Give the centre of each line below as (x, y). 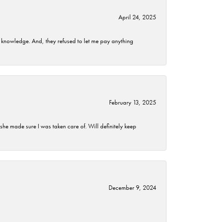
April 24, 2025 (137, 17)
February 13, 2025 (133, 103)
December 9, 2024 (132, 188)
